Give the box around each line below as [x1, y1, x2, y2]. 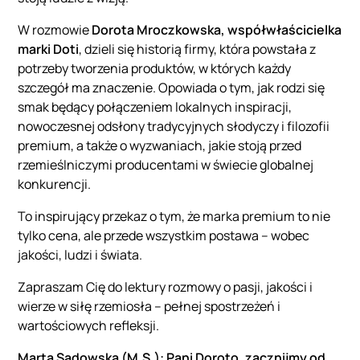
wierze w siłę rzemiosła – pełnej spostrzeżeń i [18, 297, 281, 316]
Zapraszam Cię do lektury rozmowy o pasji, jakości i [18, 278, 313, 297]
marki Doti [18, 40, 80, 59]
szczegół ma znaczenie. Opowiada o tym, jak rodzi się [18, 79, 325, 97]
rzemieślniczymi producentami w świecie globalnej [18, 156, 314, 174]
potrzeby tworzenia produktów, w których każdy [18, 59, 292, 78]
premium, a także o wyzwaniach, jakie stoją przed [18, 137, 302, 155]
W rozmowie [18, 21, 92, 39]
